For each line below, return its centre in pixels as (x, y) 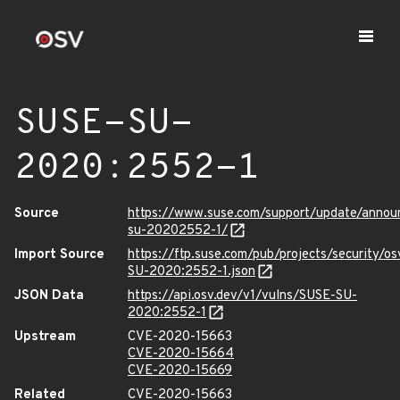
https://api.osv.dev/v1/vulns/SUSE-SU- (242, 296)
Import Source (59, 255)
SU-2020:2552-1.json (192, 272)
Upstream (45, 337)
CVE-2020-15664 (181, 354)
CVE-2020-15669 (180, 371)
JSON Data (49, 296)
